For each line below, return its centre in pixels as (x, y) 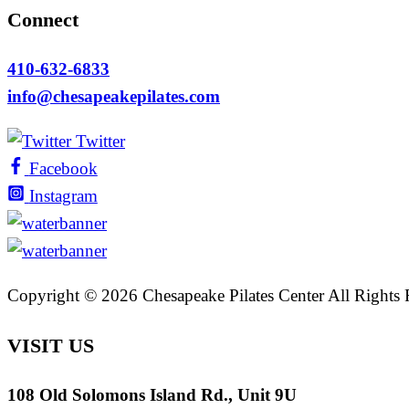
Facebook (63, 169)
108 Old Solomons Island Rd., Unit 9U (152, 394)
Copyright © (54, 295)
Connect (43, 20)
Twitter (100, 142)
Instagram (63, 196)
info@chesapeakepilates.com (114, 97)
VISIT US (51, 345)
